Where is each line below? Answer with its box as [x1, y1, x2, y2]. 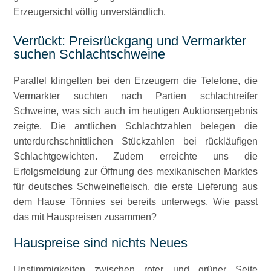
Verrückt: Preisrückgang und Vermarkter [13, 33, 247, 48]
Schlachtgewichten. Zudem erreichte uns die [13, 151, 258, 162]
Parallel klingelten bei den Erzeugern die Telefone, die [13, 76, 258, 86]
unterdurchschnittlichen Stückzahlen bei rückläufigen [13, 136, 258, 146]
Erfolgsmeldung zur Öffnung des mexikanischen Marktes [13, 166, 258, 177]
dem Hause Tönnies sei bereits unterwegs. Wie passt [13, 197, 258, 207]
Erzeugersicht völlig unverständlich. [13, 7, 166, 17]
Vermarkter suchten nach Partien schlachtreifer [13, 91, 258, 101]
